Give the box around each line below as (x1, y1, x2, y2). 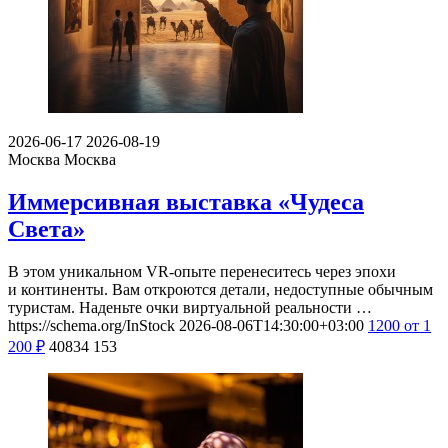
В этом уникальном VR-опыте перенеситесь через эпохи (8, 262, 396, 280)
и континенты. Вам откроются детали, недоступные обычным (8, 280, 433, 298)
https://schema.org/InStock (8, 316, 175, 334)
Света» (8, 215, 85, 242)
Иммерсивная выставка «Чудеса (8, 188, 364, 215)
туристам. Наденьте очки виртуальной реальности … (8, 298, 372, 316)
